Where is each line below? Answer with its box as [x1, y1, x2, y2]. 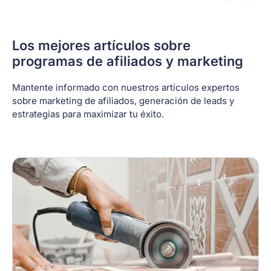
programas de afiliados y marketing [12, 53, 243, 69]
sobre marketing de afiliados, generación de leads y [12, 94, 234, 106]
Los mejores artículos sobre [12, 37, 191, 53]
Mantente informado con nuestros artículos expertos [12, 81, 240, 93]
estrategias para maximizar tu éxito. [12, 108, 164, 120]
